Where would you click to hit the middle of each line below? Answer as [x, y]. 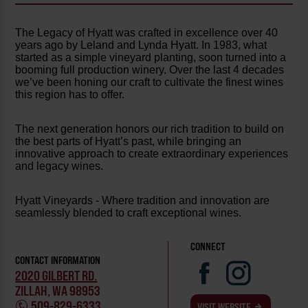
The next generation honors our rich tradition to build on [150, 129]
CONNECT [208, 247]
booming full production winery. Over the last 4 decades [150, 70]
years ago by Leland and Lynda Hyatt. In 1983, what [141, 45]
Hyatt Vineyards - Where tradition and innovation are [143, 201]
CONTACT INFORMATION [58, 260]
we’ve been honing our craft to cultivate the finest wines [150, 82]
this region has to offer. [70, 95]
